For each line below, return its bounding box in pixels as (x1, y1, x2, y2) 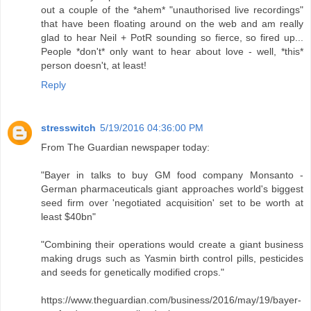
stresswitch (41, 122, 96, 134)
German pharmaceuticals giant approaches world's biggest (41, 183, 303, 195)
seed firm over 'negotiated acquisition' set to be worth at (41, 197, 303, 209)
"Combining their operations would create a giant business (41, 239, 303, 251)
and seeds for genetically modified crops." (41, 267, 224, 278)
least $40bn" (41, 211, 96, 223)
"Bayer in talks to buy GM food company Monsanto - (41, 169, 303, 181)
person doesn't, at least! (41, 60, 146, 72)
